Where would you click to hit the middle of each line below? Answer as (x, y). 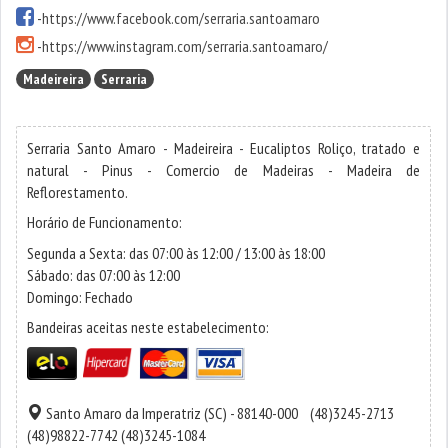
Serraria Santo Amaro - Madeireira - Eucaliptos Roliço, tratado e (223, 148)
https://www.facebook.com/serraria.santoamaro (181, 18)
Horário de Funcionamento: (104, 222)
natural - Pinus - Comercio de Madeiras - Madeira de (223, 170)
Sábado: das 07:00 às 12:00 (103, 275)
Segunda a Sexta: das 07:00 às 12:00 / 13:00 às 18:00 (176, 253)
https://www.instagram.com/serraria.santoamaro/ (185, 46)
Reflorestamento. (77, 192)
